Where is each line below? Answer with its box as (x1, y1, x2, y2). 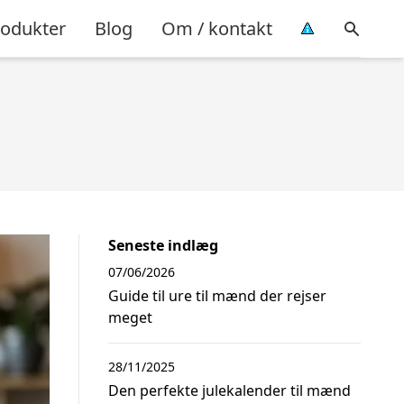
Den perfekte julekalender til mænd (108, 381, 351, 400)
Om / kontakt (161, 15, 272, 41)
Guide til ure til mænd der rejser (108, 286, 326, 306)
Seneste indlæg (108, 235, 218, 255)
